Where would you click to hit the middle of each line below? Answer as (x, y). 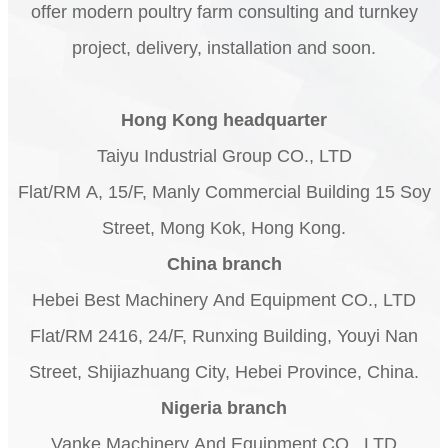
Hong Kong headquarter (224, 120)
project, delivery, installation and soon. (224, 48)
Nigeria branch (224, 408)
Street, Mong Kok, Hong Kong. (224, 228)
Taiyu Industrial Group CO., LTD (224, 156)
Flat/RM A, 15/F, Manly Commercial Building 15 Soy (224, 192)
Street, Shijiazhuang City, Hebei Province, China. (224, 372)
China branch (224, 264)
